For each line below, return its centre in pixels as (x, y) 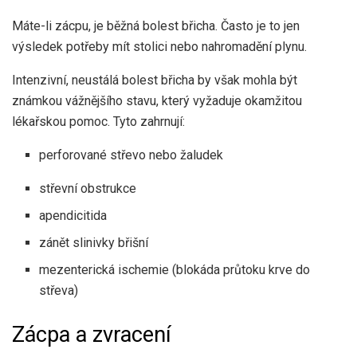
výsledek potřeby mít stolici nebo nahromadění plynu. (159, 46)
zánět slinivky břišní (94, 242)
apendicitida (73, 215)
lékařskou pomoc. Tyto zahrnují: (98, 121)
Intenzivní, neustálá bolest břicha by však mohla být (155, 80)
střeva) (59, 290)
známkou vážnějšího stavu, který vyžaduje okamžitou (157, 100)
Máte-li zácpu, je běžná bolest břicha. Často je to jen (156, 25)
